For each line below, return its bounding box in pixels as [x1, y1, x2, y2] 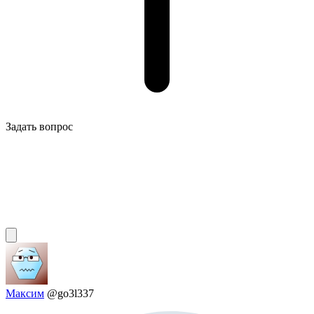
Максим [6, 287, 44, 300]
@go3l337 [47, 287, 94, 300]
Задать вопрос [6, 121, 73, 133]
